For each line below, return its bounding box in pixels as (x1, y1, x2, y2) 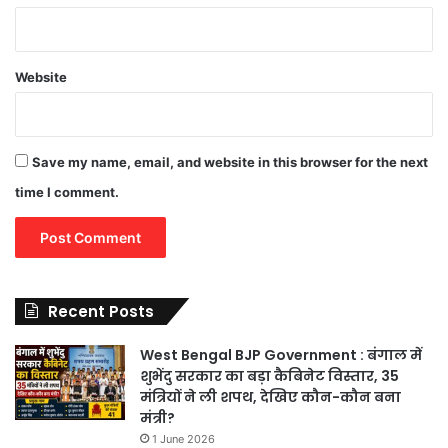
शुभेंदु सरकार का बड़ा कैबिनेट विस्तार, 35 (140, 365, 399, 386)
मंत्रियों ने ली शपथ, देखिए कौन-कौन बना (140, 386, 401, 407)
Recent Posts (48, 300, 154, 322)
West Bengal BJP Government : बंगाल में (140, 344, 422, 365)
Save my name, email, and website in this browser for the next (32, 153, 428, 170)
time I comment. (15, 183, 119, 200)
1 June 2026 (152, 431, 215, 446)
